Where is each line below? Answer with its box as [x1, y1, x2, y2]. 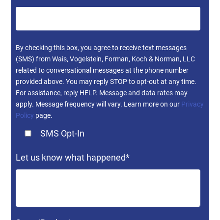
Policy [16, 111, 34, 120]
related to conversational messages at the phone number [16, 66, 189, 75]
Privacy [181, 100, 204, 109]
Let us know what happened [16, 152, 126, 163]
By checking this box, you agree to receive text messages [16, 44, 187, 52]
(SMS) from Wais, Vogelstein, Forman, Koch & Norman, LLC [16, 55, 195, 63]
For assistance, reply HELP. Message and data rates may [16, 89, 188, 97]
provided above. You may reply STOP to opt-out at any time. [16, 78, 197, 86]
